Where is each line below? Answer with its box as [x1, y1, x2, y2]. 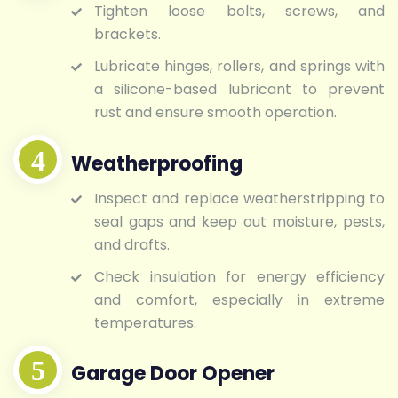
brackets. [94, 24, 161, 45]
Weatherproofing [71, 149, 243, 178]
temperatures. [94, 312, 196, 333]
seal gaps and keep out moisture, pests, [94, 211, 385, 232]
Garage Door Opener [71, 360, 275, 388]
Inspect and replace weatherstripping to [94, 187, 385, 209]
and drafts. [94, 234, 170, 255]
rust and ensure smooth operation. [94, 102, 337, 123]
